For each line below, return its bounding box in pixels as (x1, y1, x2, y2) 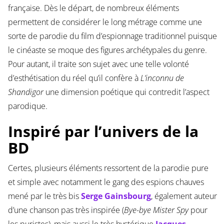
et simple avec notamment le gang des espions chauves (7, 176, 204, 188)
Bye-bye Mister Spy (123, 204, 188, 216)
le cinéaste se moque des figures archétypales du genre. (7, 44, 207, 56)
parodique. (7, 100, 47, 112)
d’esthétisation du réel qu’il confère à (7, 72, 140, 84)
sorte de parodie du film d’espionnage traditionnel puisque (7, 30, 217, 42)
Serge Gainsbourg (80, 190, 151, 202)
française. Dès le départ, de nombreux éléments (7, 2, 179, 14)
